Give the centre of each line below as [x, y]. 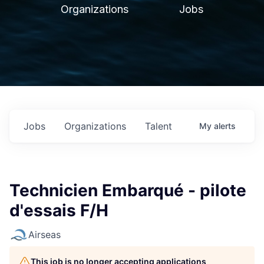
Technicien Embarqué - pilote [128, 190]
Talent [159, 126]
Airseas [44, 235]
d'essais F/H [59, 210]
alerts [225, 126]
